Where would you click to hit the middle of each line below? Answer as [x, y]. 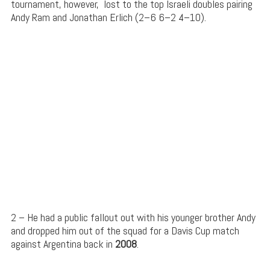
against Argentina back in [63, 243]
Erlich [120, 17]
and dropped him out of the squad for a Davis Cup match [125, 230]
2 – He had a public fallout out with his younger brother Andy [133, 217]
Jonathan [88, 17]
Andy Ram [30, 17]
